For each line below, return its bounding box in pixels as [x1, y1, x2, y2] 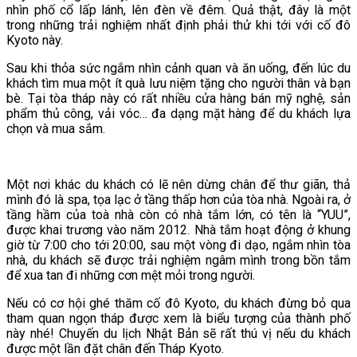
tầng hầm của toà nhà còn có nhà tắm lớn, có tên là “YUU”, [6, 206, 351, 222]
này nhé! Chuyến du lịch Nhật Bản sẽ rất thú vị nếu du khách [6, 325, 351, 341]
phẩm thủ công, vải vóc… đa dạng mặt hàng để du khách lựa [6, 105, 351, 121]
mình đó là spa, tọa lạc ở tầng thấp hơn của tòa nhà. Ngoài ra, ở [6, 191, 351, 207]
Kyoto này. [6, 32, 63, 48]
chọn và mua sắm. [6, 120, 105, 136]
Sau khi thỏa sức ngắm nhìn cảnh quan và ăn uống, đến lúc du [6, 60, 351, 76]
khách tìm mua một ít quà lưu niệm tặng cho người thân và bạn [6, 75, 351, 91]
